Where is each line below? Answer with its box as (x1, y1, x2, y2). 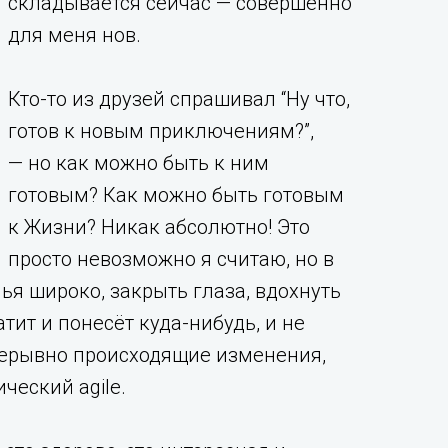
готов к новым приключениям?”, (8, 119, 314, 143)
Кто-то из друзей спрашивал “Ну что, (8, 87, 350, 111)
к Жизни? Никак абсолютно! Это (8, 215, 310, 239)
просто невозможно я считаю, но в (8, 247, 334, 271)
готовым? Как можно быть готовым (8, 183, 344, 207)
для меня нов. (8, 23, 141, 47)
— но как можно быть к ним (8, 151, 269, 175)
